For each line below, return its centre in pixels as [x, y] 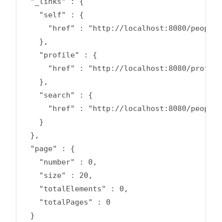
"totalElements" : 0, [75, 189]
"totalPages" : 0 [66, 202]
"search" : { [57, 95]
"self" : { [53, 15]
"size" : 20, [57, 176]
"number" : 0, [59, 162]
